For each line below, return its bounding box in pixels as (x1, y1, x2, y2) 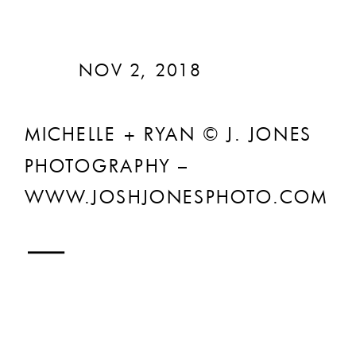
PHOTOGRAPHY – (24, 153, 189, 178)
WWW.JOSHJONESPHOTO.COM (24, 184, 329, 210)
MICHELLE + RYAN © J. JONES (24, 122, 312, 147)
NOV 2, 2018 (79, 59, 202, 82)
